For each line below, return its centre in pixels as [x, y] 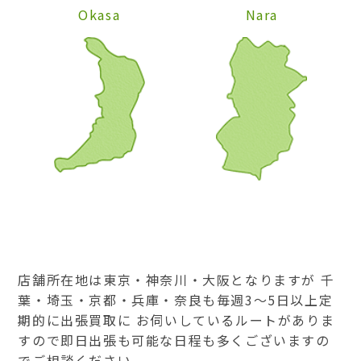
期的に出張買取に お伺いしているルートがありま [176, 320]
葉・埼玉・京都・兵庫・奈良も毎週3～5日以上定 [176, 300]
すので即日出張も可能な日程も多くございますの [174, 340]
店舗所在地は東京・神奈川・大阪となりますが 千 [176, 280]
